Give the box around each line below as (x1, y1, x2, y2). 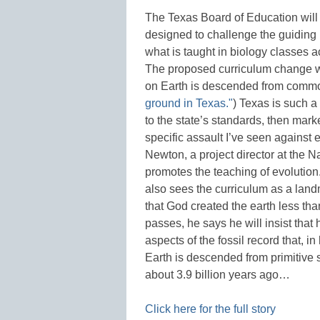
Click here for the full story (145, 302, 276, 315)
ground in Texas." (145, 96, 233, 109)
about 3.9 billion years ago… (145, 268, 290, 281)
